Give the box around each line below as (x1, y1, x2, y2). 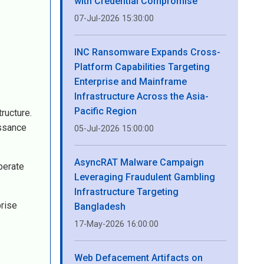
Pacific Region (74, 105, 137, 117)
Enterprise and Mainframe (74, 76, 187, 87)
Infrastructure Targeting (74, 186, 179, 197)
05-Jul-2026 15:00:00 (74, 124, 154, 134)
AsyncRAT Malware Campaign (74, 157, 204, 168)
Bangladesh (74, 201, 126, 212)
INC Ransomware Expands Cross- (74, 47, 220, 58)
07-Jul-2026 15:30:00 (74, 14, 154, 24)
